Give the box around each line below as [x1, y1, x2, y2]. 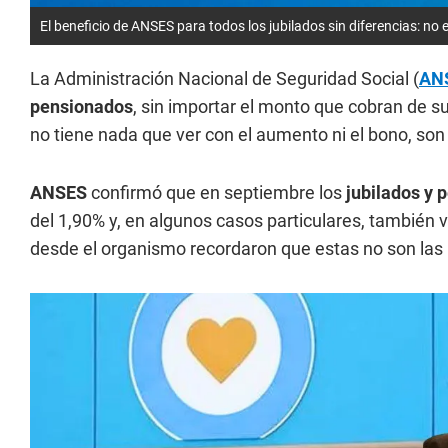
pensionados [30, 95, 133, 117]
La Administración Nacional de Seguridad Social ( [30, 67, 419, 89]
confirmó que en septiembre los [87, 181, 346, 203]
